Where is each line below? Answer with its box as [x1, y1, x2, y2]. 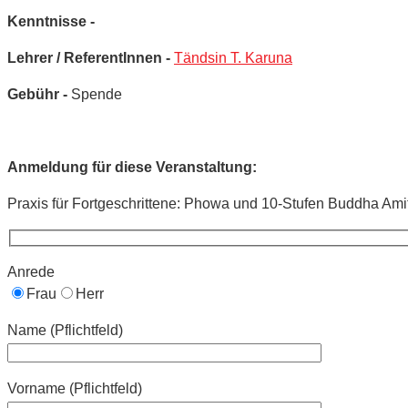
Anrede [7, 264, 55, 280]
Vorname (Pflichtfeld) [7, 381, 142, 397]
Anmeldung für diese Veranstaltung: [7, 158, 257, 175]
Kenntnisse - [7, 13, 95, 29]
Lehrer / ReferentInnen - [7, 49, 174, 66]
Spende [71, 86, 122, 102]
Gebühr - [7, 86, 71, 102]
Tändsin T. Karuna [174, 49, 292, 66]
